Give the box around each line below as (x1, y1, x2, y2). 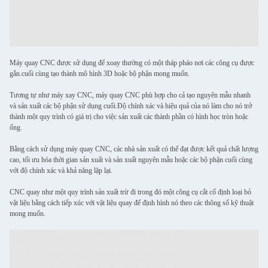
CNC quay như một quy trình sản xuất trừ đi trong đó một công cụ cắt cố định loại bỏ (10, 188, 251, 196)
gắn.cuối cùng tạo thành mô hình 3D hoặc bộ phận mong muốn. (10, 69, 190, 78)
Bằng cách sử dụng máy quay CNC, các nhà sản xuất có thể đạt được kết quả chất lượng (10, 145, 258, 153)
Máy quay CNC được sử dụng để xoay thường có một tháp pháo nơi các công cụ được (10, 59, 254, 67)
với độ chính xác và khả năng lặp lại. (10, 166, 112, 175)
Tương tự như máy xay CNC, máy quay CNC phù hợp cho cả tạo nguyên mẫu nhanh (10, 91, 251, 99)
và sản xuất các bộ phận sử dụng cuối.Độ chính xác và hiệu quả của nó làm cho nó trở (10, 102, 252, 110)
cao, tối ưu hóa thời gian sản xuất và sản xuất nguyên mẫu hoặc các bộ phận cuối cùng (10, 156, 252, 164)
